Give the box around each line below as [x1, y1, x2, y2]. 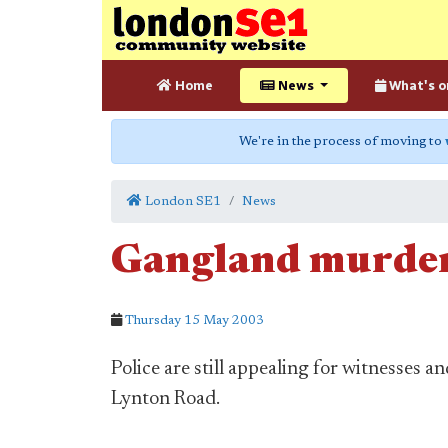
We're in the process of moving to [239, 135, 445, 148]
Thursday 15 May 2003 [125, 314, 264, 327]
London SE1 [142, 195, 221, 208]
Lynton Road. [111, 389, 220, 409]
